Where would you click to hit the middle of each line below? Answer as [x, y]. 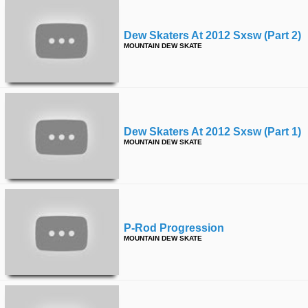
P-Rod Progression [174, 228]
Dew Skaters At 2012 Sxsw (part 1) [212, 132]
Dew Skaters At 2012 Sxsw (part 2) [212, 35]
